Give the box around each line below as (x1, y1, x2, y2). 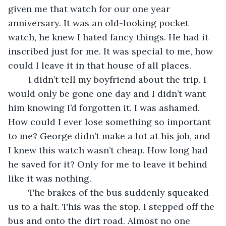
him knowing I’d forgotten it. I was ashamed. (8, 101, 202, 114)
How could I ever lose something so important (8, 116, 213, 128)
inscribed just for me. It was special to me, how (8, 45, 215, 57)
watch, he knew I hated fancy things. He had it (8, 31, 211, 43)
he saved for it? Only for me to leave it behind (8, 158, 210, 170)
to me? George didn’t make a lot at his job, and (8, 130, 213, 142)
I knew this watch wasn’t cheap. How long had (8, 144, 210, 156)
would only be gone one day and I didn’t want (8, 87, 208, 99)
